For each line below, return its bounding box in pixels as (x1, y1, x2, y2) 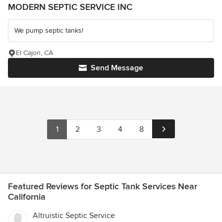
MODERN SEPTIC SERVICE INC (8, 1, 132, 13)
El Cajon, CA (16, 49, 53, 57)
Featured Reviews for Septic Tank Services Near (8, 181, 197, 192)
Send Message (91, 63, 143, 73)
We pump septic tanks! (14, 26, 83, 35)
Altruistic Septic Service (33, 211, 115, 221)
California (8, 191, 46, 203)
